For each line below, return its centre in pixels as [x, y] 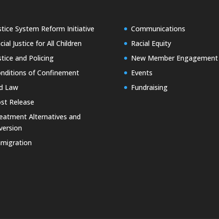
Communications [158, 29]
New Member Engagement [174, 58]
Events [142, 73]
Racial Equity [151, 44]
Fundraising [149, 88]
